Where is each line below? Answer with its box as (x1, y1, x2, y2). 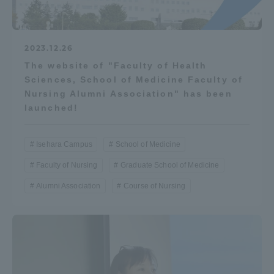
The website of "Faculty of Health (24, 60, 207, 70)
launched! (24, 102, 78, 113)
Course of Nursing (124, 181, 186, 190)
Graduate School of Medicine (120, 160, 220, 169)
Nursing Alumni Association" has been (24, 88, 232, 98)
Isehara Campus (36, 139, 92, 149)
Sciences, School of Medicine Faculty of (24, 74, 243, 84)
